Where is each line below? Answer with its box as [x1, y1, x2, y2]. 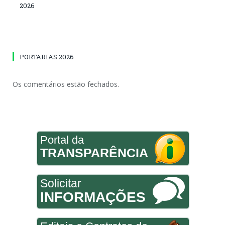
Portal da [40, 134, 84, 147]
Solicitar [40, 177, 81, 190]
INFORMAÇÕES [40, 189, 146, 205]
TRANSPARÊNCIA [40, 146, 148, 160]
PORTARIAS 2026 [20, 52, 74, 62]
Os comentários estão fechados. [13, 79, 119, 89]
